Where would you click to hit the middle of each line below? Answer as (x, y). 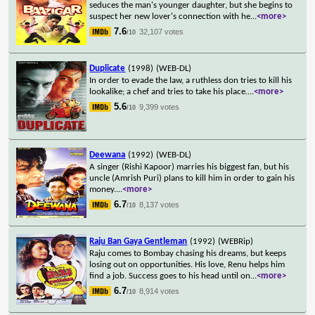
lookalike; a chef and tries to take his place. (169, 91)
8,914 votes (160, 291)
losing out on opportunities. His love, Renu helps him (187, 264)
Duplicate (108, 68)
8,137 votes (160, 204)
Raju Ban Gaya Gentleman (139, 241)
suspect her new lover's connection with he (170, 16)
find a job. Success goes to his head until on (170, 276)
